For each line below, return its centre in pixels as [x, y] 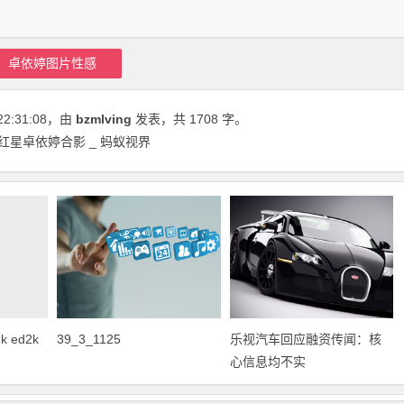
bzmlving [104, 119]
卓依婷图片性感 [53, 63]
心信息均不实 [267, 362]
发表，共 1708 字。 [189, 119]
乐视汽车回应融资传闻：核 [305, 340]
